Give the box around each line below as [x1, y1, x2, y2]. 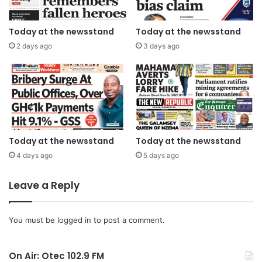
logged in [57, 215, 91, 225]
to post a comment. [91, 215, 165, 225]
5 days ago [143, 150, 179, 160]
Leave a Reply [9, 178, 80, 192]
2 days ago [16, 41, 52, 50]
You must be [9, 215, 57, 225]
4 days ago [16, 150, 53, 160]
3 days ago [143, 41, 180, 50]
